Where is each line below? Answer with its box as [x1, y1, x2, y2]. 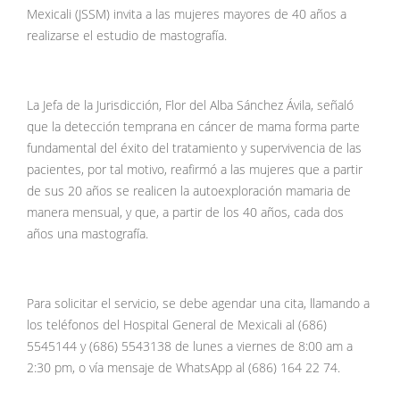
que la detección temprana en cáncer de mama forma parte [27, 119, 360, 136]
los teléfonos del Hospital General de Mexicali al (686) [27, 317, 327, 334]
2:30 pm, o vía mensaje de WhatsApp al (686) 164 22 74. [27, 360, 340, 377]
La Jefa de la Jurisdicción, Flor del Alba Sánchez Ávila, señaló [27, 97, 354, 114]
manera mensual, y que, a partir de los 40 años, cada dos [27, 204, 344, 221]
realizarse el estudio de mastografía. [27, 28, 227, 45]
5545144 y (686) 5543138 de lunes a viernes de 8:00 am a [27, 338, 353, 355]
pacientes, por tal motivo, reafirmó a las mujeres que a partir [27, 162, 362, 179]
